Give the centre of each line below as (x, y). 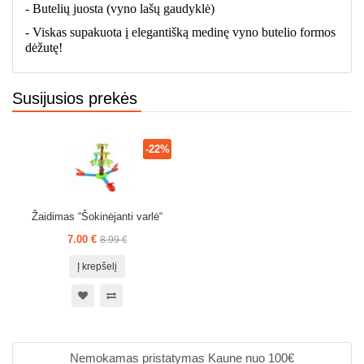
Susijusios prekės (75, 98)
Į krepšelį (97, 266)
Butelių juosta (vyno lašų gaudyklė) (123, 9)
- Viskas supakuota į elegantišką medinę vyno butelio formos (180, 32)
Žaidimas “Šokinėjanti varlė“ (97, 217)
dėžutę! (44, 48)
